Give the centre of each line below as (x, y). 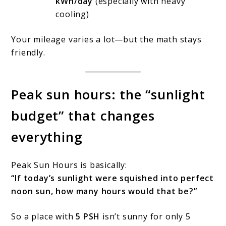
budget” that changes (83, 116)
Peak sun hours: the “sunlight (108, 95)
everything (47, 137)
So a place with (44, 216)
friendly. (28, 53)
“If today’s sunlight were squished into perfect (113, 178)
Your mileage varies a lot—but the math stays (106, 40)
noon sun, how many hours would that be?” (104, 191)
